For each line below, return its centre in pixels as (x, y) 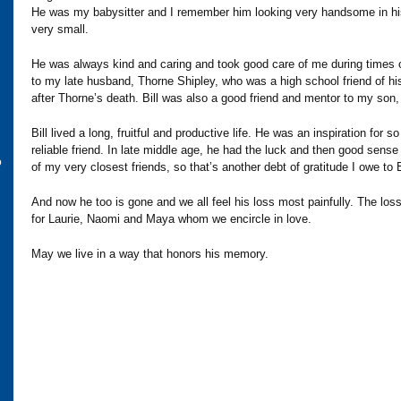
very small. (60, 29)
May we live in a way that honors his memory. (150, 253)
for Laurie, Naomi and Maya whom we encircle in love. (171, 218)
